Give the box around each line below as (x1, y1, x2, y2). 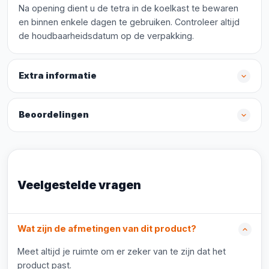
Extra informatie (19, 70, 97, 81)
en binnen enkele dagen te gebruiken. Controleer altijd (19, 17, 240, 27)
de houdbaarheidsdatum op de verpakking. (19, 31, 194, 41)
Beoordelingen (19, 109, 89, 120)
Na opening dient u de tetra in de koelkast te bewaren (19, 3, 238, 13)
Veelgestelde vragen (17, 178, 141, 192)
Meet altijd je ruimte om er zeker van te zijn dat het (17, 246, 226, 256)
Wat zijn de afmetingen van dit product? (17, 223, 196, 234)
